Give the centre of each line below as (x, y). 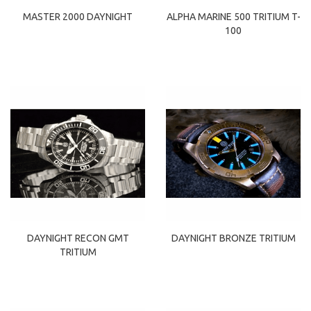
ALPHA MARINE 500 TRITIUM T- (233, 17)
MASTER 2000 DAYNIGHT (78, 16)
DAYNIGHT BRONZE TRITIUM (233, 238)
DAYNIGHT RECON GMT (78, 238)
